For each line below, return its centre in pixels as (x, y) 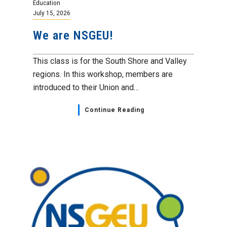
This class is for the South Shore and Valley (110, 61)
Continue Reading (114, 110)
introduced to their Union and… (86, 87)
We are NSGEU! (73, 35)
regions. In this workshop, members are (103, 74)
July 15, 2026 (52, 12)
